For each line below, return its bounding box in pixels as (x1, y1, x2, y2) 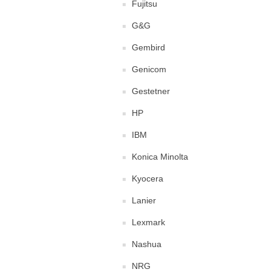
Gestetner (132, 86, 170, 96)
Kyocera (132, 173, 163, 183)
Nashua (132, 239, 161, 249)
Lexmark (132, 217, 165, 227)
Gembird (132, 42, 165, 52)
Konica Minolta (132, 151, 188, 161)
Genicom (132, 64, 166, 74)
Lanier (132, 195, 156, 205)
